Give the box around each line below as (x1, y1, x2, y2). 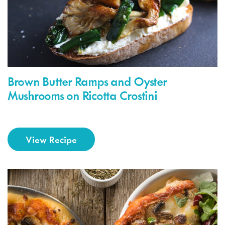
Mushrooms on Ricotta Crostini (8, 86, 157, 103)
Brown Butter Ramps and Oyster (8, 72, 167, 89)
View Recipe (26, 133, 77, 146)
